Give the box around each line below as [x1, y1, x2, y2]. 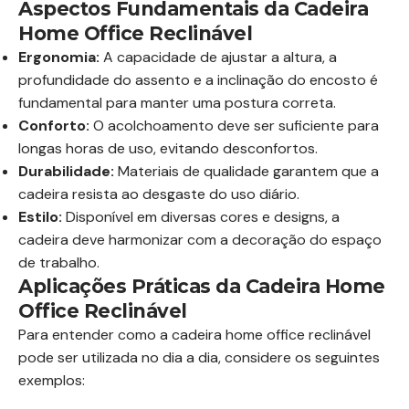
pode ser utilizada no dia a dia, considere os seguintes [18, 348, 380, 367]
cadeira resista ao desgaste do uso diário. [18, 184, 299, 204]
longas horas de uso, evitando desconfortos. [18, 139, 318, 158]
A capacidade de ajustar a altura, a [100, 47, 337, 67]
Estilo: [18, 207, 62, 226]
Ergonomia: [18, 47, 100, 67]
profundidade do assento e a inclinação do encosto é [18, 70, 378, 89]
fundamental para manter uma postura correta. [18, 93, 336, 112]
